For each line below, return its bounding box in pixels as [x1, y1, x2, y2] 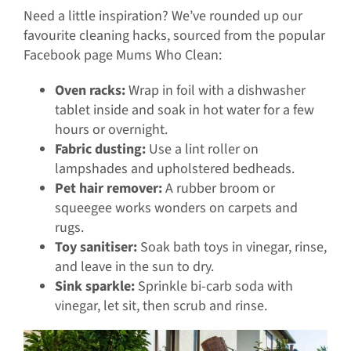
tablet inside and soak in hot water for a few [54, 100, 314, 121]
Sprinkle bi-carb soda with [134, 277, 293, 297]
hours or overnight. [54, 120, 168, 140]
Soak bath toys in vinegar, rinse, [136, 237, 327, 258]
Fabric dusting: [54, 139, 146, 160]
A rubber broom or [161, 179, 275, 199]
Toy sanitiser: [54, 237, 137, 258]
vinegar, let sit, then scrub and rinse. [54, 296, 267, 317]
